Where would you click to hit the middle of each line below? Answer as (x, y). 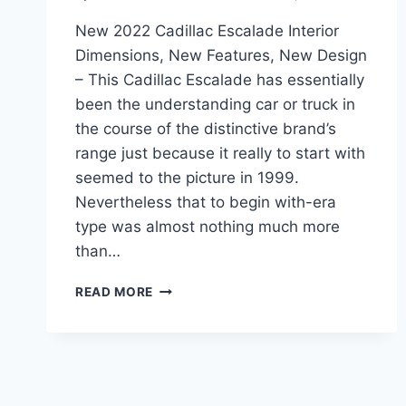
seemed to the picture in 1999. (187, 178)
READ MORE (115, 292)
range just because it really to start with (220, 154)
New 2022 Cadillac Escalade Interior (207, 31)
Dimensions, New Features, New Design (221, 56)
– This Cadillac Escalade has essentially (220, 80)
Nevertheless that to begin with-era (206, 203)
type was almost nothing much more (208, 227)
